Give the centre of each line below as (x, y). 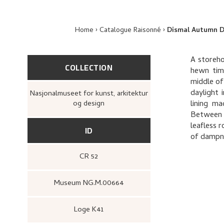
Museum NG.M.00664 (92, 183)
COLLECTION (89, 67)
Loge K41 (91, 210)
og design (89, 104)
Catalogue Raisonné (130, 31)
